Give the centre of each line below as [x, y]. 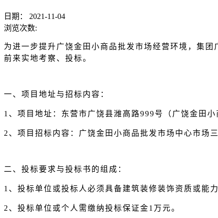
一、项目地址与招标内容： [56, 94]
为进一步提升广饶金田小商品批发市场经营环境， [100, 46]
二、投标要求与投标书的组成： [65, 169]
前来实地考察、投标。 [48, 58]
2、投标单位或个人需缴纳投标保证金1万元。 [92, 208]
